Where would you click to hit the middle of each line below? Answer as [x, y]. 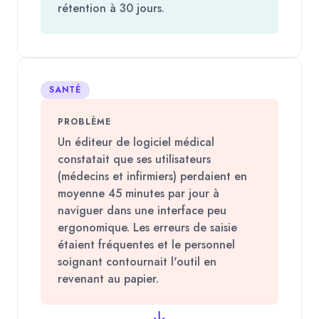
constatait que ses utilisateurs [134, 159]
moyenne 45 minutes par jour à [138, 193]
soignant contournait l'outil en [137, 261]
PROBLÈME [84, 121]
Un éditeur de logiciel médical [136, 142]
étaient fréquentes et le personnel [146, 244]
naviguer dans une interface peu [142, 210]
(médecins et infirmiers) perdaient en [152, 176]
